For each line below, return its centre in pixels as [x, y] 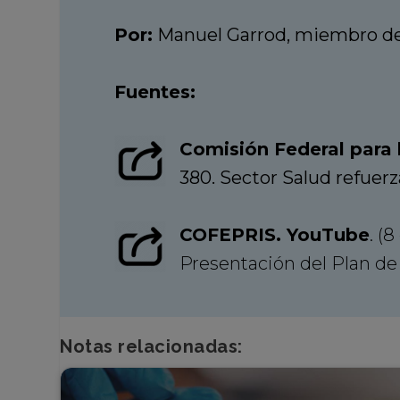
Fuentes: [154, 92]
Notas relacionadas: [151, 346]
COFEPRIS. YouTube [274, 234]
